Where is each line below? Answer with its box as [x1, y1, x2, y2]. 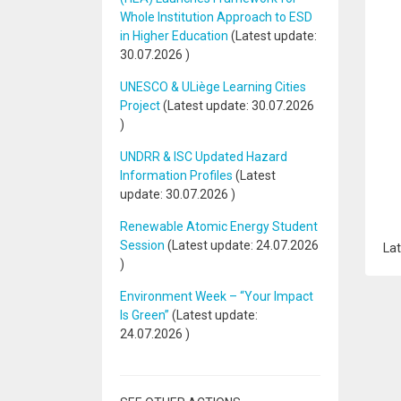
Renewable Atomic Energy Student [120, 219, 318, 234]
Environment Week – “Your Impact [120, 289, 313, 303]
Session [120, 238, 165, 252]
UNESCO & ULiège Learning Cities [120, 80, 306, 94]
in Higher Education [120, 29, 228, 43]
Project [120, 98, 160, 113]
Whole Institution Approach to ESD [120, 10, 312, 24]
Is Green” [120, 308, 169, 322]
